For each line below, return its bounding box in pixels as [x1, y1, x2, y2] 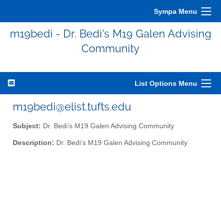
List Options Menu [135, 79, 197, 87]
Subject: [13, 122, 41, 130]
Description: [13, 139, 54, 147]
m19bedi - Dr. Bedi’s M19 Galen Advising [10, 27, 211, 40]
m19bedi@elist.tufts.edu [13, 100, 131, 113]
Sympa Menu [154, 7, 197, 15]
